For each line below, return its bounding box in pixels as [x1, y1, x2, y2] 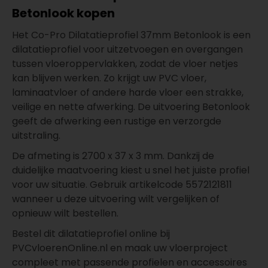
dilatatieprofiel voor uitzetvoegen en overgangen [12, 42, 243, 56]
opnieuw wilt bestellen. [12, 206, 118, 220]
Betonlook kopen [12, 4, 115, 22]
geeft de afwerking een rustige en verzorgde [12, 114, 221, 128]
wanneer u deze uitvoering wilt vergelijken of [12, 191, 220, 206]
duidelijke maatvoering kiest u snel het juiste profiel [12, 163, 249, 177]
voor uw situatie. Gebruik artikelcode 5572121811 [12, 177, 232, 191]
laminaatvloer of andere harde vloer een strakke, [12, 85, 243, 99]
